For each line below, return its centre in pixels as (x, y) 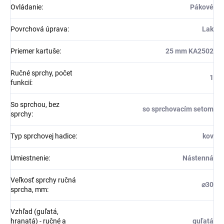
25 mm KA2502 (189, 51)
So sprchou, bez (35, 104)
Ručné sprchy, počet (41, 73)
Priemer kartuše (35, 51)
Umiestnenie (29, 158)
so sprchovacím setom (178, 109)
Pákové (202, 7)
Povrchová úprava (39, 29)
